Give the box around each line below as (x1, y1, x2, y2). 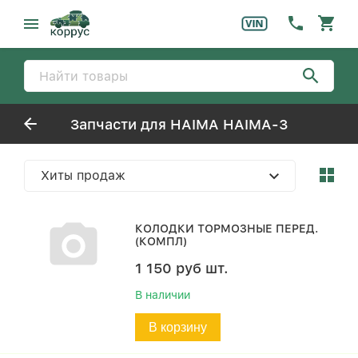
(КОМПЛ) (135, 235, 188, 248)
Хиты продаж (41, 168, 125, 183)
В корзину (149, 320, 208, 334)
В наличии (135, 288, 191, 301)
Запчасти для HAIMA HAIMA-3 (70, 115, 288, 133)
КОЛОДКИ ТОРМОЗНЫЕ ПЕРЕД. (135, 222, 319, 235)
